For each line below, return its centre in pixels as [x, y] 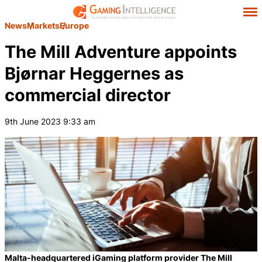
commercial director [88, 95]
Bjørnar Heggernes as [94, 73]
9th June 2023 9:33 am [50, 121]
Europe [74, 25]
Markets [43, 25]
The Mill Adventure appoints [121, 52]
